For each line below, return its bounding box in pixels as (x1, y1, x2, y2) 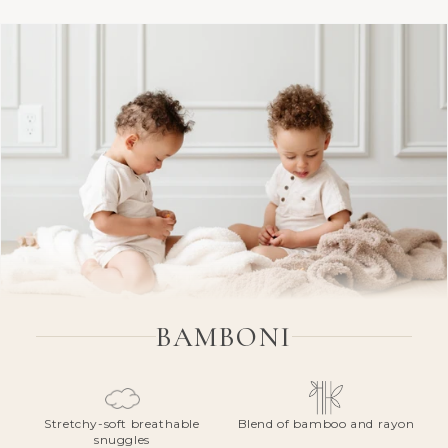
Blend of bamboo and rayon (237, 415, 415, 431)
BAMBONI (156, 319, 292, 354)
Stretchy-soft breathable (44, 415, 200, 431)
